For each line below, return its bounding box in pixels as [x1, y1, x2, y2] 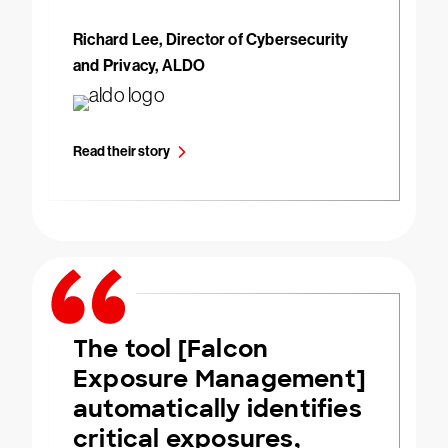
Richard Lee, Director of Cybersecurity [73, 30, 349, 50]
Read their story [73, 143, 170, 161]
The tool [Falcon [73, 333, 269, 365]
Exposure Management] [73, 363, 365, 395]
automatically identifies [73, 393, 362, 425]
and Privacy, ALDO [73, 56, 206, 76]
